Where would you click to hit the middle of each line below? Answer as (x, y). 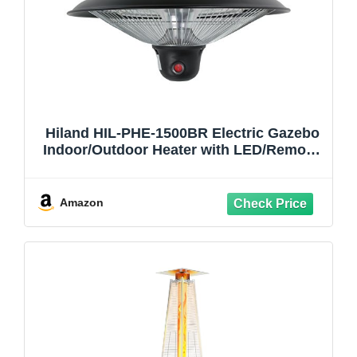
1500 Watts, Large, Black (182, 166)
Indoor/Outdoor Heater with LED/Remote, (182, 149)
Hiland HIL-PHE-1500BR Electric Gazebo (182, 133)
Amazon (82, 202)
